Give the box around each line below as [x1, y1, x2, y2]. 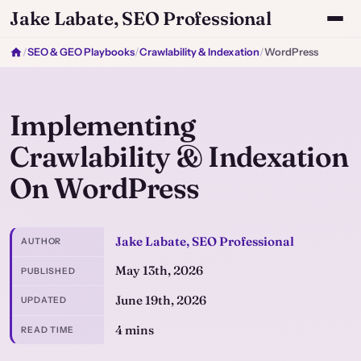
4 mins [114, 322, 154, 338]
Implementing [10, 108, 196, 143]
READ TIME [21, 325, 74, 336]
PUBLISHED [21, 265, 76, 276]
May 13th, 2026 [114, 263, 203, 279]
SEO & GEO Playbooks [27, 46, 135, 58]
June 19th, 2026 [114, 292, 206, 308]
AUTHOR [21, 236, 62, 247]
